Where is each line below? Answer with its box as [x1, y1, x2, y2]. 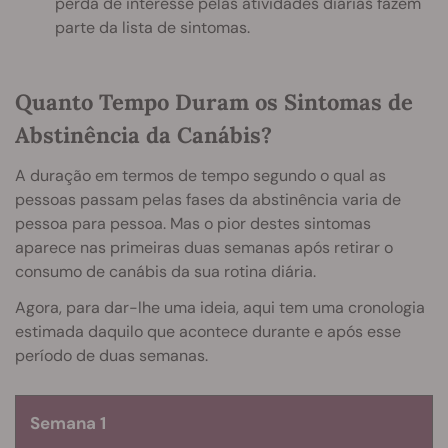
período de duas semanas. [15, 344, 208, 366]
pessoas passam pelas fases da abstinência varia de [15, 188, 401, 210]
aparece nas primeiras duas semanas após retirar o [15, 236, 393, 258]
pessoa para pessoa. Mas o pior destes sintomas [15, 212, 371, 234]
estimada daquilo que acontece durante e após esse [15, 320, 401, 342]
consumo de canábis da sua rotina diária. [15, 260, 316, 282]
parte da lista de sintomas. [55, 16, 250, 38]
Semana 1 [30, 411, 106, 434]
